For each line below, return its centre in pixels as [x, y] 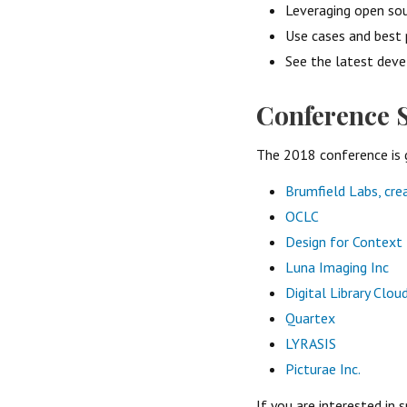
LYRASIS [311, 343]
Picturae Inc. [323, 368]
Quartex [310, 318]
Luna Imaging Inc [337, 267]
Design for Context [344, 241]
